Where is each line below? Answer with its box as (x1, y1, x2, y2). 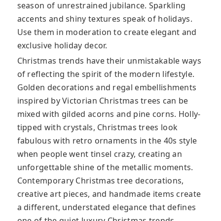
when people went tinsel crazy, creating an (17, 148, 183, 160)
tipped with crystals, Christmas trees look (17, 122, 178, 133)
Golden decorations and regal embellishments (17, 82, 197, 93)
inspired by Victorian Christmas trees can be (17, 95, 188, 107)
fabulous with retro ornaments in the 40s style (17, 135, 197, 147)
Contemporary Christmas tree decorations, (17, 175, 184, 186)
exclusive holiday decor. (17, 40, 108, 51)
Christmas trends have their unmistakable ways (17, 55, 201, 67)
